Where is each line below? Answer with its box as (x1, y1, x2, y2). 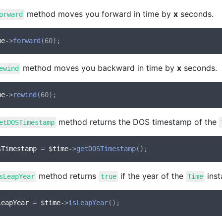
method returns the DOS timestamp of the (56, 117, 220, 127)
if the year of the (117, 171, 186, 181)
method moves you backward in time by (20, 63, 177, 73)
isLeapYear (68, 199, 108, 207)
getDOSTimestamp (76, 145, 136, 153)
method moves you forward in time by (24, 9, 174, 19)
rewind (13, 91, 37, 99)
